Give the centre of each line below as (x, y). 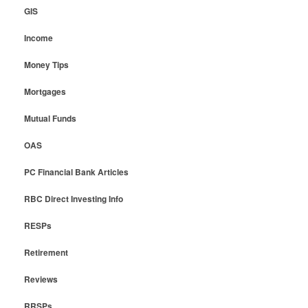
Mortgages (45, 91)
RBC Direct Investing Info (73, 198)
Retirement (46, 252)
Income (38, 37)
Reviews (41, 279)
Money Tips (46, 64)
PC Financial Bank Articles (76, 172)
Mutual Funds (50, 118)
